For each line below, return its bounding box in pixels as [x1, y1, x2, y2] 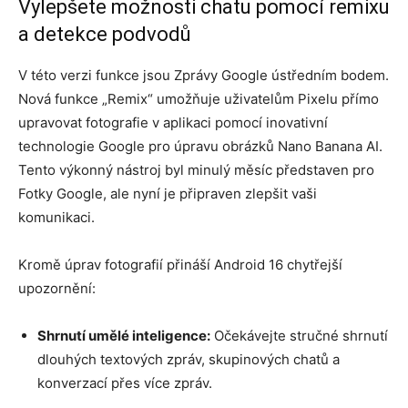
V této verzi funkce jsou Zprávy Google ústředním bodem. [18, 66, 389, 84]
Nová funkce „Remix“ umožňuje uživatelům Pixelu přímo [18, 89, 379, 107]
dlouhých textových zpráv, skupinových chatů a [37, 350, 340, 368]
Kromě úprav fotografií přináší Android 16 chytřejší [18, 255, 342, 273]
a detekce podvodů [18, 22, 191, 46]
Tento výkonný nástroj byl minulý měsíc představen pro [18, 160, 374, 178]
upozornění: [18, 279, 96, 297]
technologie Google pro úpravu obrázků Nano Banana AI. [18, 137, 382, 155]
